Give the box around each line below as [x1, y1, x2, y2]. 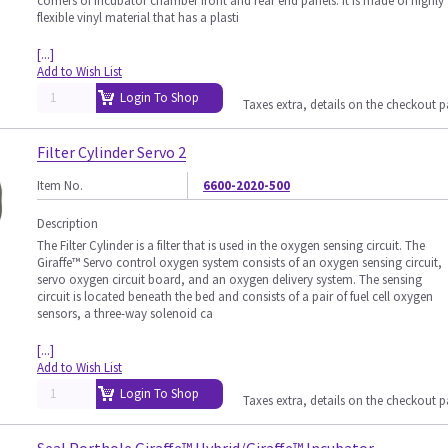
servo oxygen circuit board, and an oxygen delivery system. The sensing [37, 271, 422, 288]
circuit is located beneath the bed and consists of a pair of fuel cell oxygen [37, 288, 433, 305]
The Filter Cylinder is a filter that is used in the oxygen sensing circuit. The [37, 237, 425, 254]
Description [37, 215, 98, 232]
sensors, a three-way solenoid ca [37, 305, 213, 322]
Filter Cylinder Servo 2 [37, 142, 186, 162]
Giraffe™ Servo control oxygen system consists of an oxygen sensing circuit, [37, 254, 442, 271]
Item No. [37, 177, 83, 194]
